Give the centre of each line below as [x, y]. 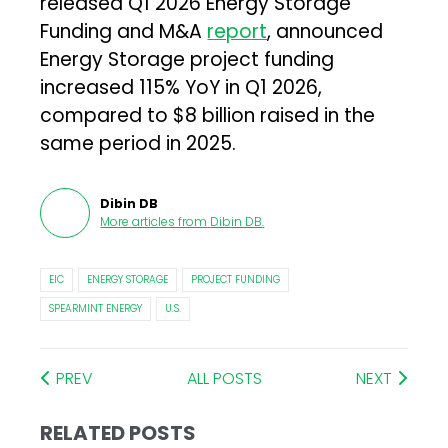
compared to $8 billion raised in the [208, 115]
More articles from [154, 221]
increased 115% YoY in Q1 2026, [181, 87]
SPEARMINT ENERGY [96, 308]
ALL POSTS [224, 378]
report [237, 31]
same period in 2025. [138, 143]
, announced [325, 31]
